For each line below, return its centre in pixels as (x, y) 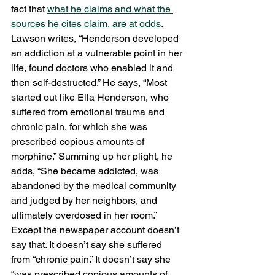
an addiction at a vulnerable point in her (98, 53)
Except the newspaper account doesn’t (96, 230)
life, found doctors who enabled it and (93, 68)
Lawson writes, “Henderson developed (96, 38)
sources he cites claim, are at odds (86, 23)
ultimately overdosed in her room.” (85, 215)
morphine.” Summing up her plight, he (93, 156)
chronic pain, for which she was (80, 126)
